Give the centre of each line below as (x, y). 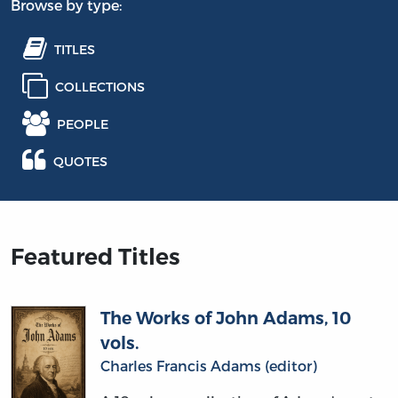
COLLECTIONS (100, 86)
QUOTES (80, 161)
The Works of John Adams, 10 (225, 318)
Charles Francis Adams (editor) (208, 366)
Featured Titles (96, 257)
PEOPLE (83, 123)
